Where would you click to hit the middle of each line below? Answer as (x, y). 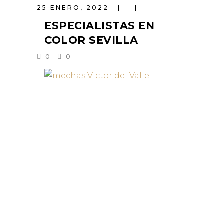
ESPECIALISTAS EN (100, 26)
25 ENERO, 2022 (74, 8)
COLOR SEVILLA (91, 40)
